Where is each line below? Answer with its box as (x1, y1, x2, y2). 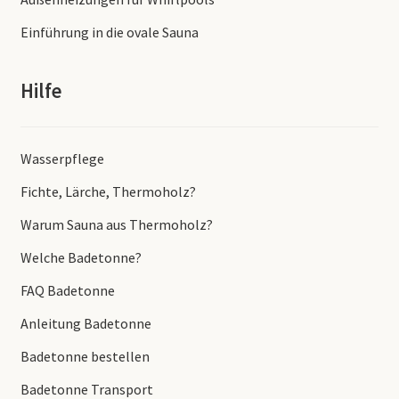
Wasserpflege (20, 149, 104, 167)
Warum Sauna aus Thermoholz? (20, 215, 213, 233)
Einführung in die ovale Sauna (20, 23, 199, 42)
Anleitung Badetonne (20, 313, 151, 332)
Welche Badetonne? (20, 248, 142, 266)
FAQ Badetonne (20, 281, 115, 299)
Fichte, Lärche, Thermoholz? (20, 182, 196, 200)
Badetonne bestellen (20, 346, 150, 365)
